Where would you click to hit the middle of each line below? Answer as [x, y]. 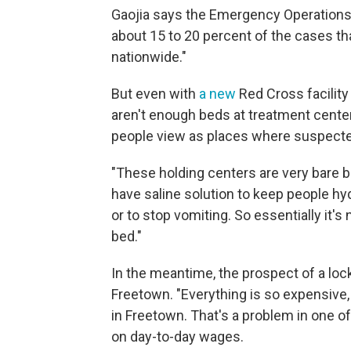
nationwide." [149, 57]
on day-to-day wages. [177, 337]
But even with [155, 94]
